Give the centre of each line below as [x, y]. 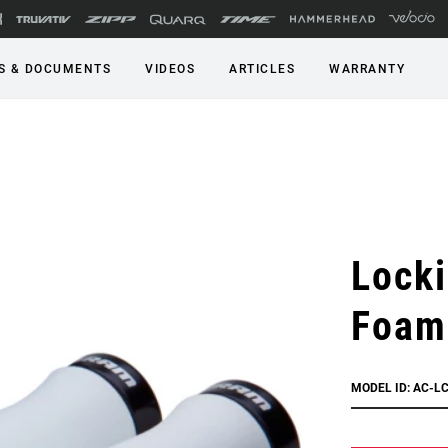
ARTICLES [262, 69]
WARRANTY [367, 69]
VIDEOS [170, 69]
